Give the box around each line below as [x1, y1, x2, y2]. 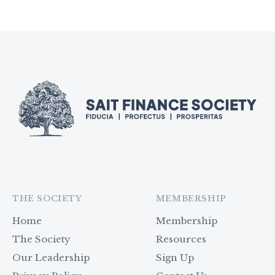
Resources [155, 233, 206, 245]
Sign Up [155, 251, 194, 263]
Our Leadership [12, 251, 90, 263]
